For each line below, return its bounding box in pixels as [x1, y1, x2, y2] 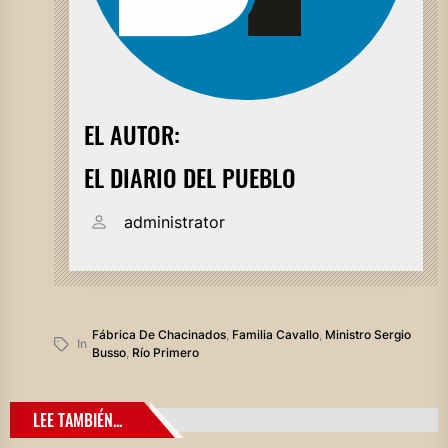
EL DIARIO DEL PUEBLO [83, 158, 296, 195]
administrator [123, 211, 225, 232]
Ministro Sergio [324, 326, 411, 342]
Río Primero [131, 344, 199, 360]
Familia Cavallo [231, 326, 319, 342]
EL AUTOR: [83, 115, 180, 152]
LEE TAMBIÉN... [33, 407, 122, 432]
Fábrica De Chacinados [91, 326, 226, 342]
